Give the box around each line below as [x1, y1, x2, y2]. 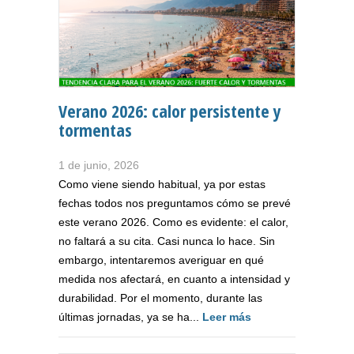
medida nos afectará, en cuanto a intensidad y [58, 272, 290, 285]
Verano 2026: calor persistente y [58, 98, 281, 122]
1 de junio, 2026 [58, 158, 139, 171]
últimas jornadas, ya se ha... [58, 310, 202, 323]
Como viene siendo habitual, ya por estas [58, 177, 265, 190]
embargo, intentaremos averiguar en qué [58, 253, 264, 266]
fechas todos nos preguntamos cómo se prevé [58, 196, 291, 209]
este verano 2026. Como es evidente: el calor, [58, 215, 288, 228]
